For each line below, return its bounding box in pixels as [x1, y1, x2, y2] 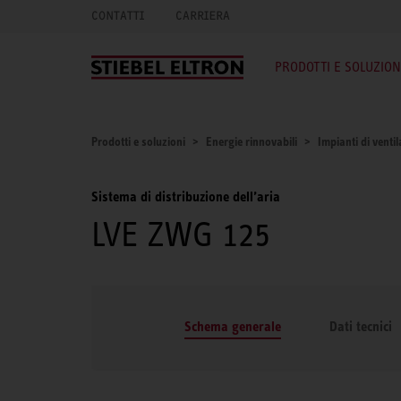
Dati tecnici [329, 317, 392, 335]
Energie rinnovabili [206, 133, 297, 149]
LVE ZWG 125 [91, 213, 270, 254]
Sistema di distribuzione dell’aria [91, 188, 280, 205]
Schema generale [184, 317, 281, 335]
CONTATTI [91, 8, 144, 23]
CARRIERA [175, 8, 230, 23]
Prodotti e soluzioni [91, 133, 185, 149]
